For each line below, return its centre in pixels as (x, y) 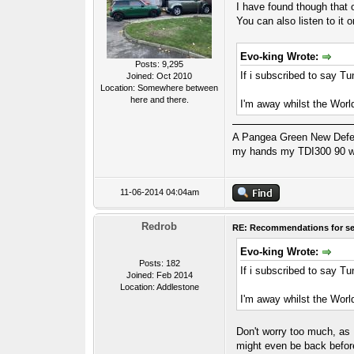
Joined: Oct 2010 (160, 76)
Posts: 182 (159, 263)
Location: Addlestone (159, 287)
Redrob (160, 226)
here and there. (159, 100)
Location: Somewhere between (160, 88)
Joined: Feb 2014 (159, 275)
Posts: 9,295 (160, 64)
